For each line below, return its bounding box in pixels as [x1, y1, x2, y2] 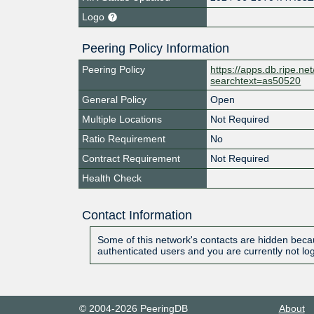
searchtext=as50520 [210, 74, 301, 86]
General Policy [82, 93, 146, 105]
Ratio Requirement [82, 132, 165, 144]
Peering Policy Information [82, 41, 229, 55]
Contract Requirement [82, 152, 180, 164]
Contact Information [81, 207, 192, 222]
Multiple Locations [82, 113, 162, 125]
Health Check [82, 172, 142, 184]
